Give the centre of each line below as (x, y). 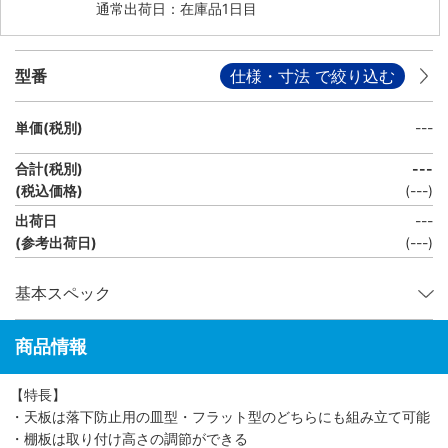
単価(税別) (49, 127)
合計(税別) (49, 168)
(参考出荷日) (56, 242)
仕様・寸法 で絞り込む (312, 75)
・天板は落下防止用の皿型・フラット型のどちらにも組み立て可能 (220, 416)
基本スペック (63, 293)
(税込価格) (49, 190)
